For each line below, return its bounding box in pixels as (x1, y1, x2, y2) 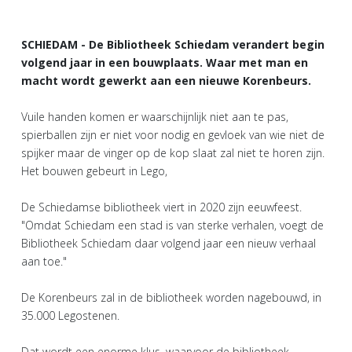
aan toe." (21, 253, 67, 269)
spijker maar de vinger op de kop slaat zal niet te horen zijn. (21, 145, 324, 160)
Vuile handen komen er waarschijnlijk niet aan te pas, (21, 108, 288, 124)
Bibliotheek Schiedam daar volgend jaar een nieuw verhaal (21, 235, 316, 251)
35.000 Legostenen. (21, 307, 119, 323)
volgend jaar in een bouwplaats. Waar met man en (21, 54, 308, 70)
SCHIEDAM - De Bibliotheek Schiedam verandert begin (21, 36, 324, 52)
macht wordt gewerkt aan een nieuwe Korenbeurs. (21, 72, 311, 88)
